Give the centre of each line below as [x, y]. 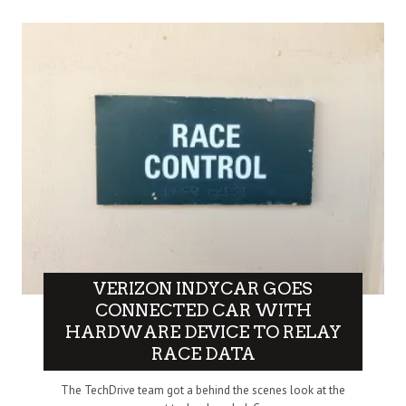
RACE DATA [203, 354]
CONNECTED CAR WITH [203, 311]
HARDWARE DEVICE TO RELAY [203, 333]
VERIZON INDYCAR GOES [203, 289]
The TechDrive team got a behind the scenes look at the [203, 391]
